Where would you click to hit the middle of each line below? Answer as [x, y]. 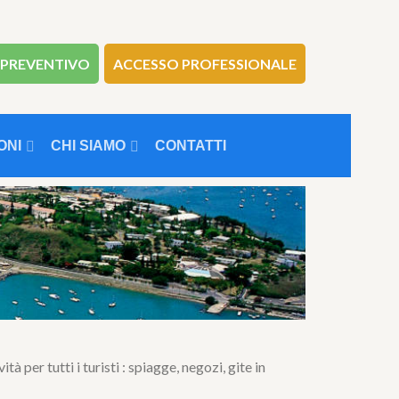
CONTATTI [191, 146]
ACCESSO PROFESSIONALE [205, 64]
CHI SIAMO [88, 146]
